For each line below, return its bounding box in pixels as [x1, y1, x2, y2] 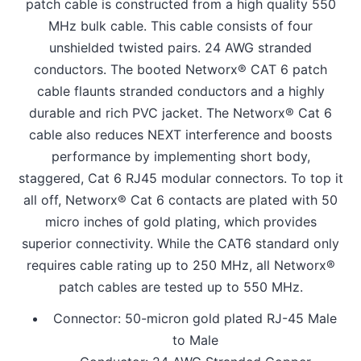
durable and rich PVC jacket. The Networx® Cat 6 [29, 105, 332, 122]
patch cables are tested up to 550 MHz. [58, 279, 303, 296]
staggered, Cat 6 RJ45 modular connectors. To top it [18, 170, 343, 187]
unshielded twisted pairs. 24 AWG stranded [49, 39, 312, 56]
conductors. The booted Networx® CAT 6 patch [34, 61, 327, 78]
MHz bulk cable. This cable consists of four [48, 18, 313, 35]
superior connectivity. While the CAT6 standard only [22, 235, 339, 252]
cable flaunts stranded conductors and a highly [36, 83, 325, 100]
